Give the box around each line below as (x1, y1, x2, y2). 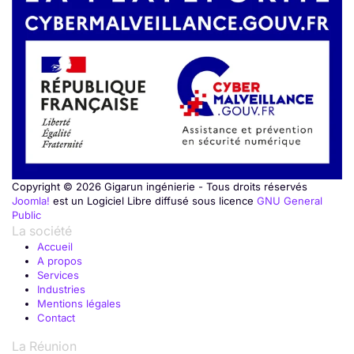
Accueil (37, 240, 73, 254)
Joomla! (12, 194, 50, 208)
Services (37, 269, 79, 282)
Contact (37, 311, 75, 325)
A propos (37, 254, 82, 268)
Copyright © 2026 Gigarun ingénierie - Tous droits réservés (12, 180, 307, 194)
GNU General (257, 194, 322, 208)
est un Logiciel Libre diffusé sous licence (50, 194, 257, 208)
